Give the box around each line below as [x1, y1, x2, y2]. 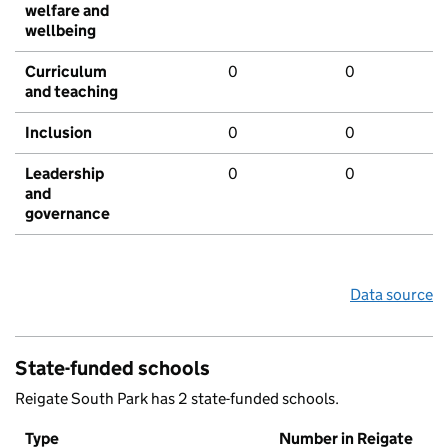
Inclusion [25, 123, 92, 143]
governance [25, 204, 110, 224]
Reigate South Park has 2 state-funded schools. [15, 389, 339, 409]
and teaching [25, 82, 118, 102]
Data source [350, 285, 433, 305]
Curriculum [25, 62, 107, 82]
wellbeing [25, 21, 96, 41]
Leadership [25, 164, 104, 184]
